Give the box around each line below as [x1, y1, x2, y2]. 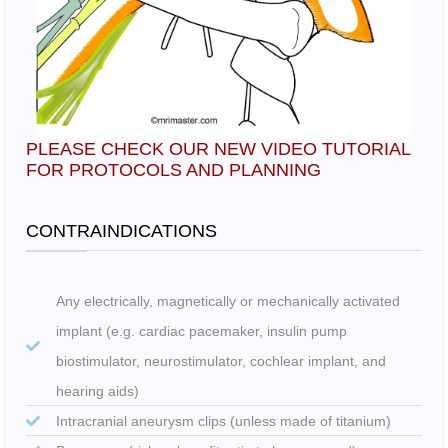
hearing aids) [55, 383, 139, 400]
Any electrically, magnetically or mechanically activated [55, 293, 400, 310]
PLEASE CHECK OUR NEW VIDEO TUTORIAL [26, 139, 410, 160]
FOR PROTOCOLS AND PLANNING [26, 160, 321, 181]
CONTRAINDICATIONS [26, 221, 217, 242]
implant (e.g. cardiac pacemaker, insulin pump [55, 323, 347, 340]
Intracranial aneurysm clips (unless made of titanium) [55, 413, 391, 430]
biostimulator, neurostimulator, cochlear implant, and [55, 353, 386, 370]
